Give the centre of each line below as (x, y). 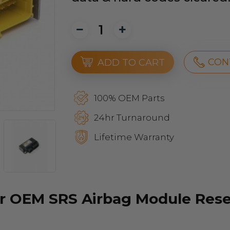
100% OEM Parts (129, 98)
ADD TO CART (131, 63)
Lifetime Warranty (134, 137)
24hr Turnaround (132, 117)
